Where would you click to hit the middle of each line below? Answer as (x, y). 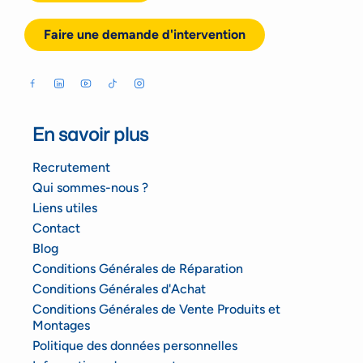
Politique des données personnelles (135, 346)
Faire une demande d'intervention (145, 35)
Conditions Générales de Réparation (138, 269)
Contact (56, 228)
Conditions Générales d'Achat (119, 289)
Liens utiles (65, 208)
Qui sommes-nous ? (90, 188)
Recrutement (71, 168)
